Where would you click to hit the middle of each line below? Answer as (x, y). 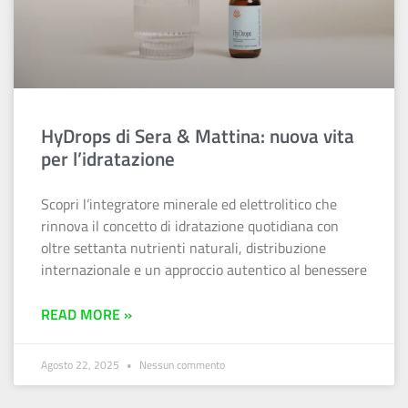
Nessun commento (181, 364)
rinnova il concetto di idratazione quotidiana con (190, 225)
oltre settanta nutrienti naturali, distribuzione (184, 247)
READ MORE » (87, 314)
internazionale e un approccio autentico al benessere (204, 269)
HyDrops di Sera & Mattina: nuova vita (198, 135)
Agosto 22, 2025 (82, 364)
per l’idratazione (108, 158)
